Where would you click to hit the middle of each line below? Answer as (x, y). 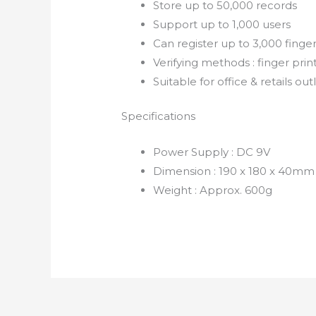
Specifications (159, 116)
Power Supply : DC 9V (212, 152)
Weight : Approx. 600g (213, 190)
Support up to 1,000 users (222, 24)
